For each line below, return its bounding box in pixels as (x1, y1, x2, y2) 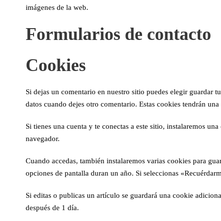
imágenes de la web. (26, 3, 88, 11)
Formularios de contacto (26, 24, 211, 44)
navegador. (26, 135, 60, 143)
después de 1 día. (26, 204, 79, 212)
